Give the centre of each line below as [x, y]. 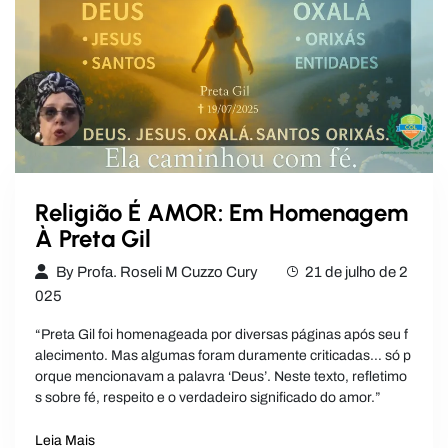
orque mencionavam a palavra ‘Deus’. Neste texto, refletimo [221, 376]
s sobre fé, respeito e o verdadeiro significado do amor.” [208, 397]
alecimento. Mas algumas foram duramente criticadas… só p [223, 355]
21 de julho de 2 [356, 271]
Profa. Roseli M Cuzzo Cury [167, 271]
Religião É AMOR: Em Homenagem [221, 212]
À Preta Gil [93, 238]
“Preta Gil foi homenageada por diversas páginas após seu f [221, 334]
